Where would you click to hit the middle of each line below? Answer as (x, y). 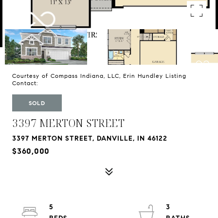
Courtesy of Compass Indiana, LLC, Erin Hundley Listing (99, 76)
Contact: (27, 83)
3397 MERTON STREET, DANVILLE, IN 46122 (90, 138)
